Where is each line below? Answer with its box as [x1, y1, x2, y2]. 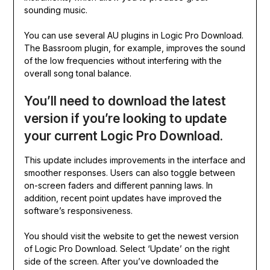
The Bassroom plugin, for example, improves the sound [24, 43, 245, 54]
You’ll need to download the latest [24, 93, 226, 109]
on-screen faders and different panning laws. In [24, 180, 213, 191]
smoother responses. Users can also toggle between [24, 168, 235, 178]
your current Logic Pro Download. [24, 128, 226, 144]
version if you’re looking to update [24, 111, 227, 127]
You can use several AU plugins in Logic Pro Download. [24, 30, 243, 41]
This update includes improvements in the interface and [24, 155, 245, 166]
